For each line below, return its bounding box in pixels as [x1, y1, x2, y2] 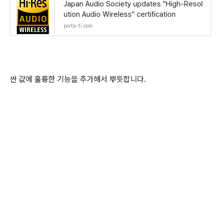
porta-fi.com [64, 23, 93, 29]
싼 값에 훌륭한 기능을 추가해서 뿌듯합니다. [10, 74, 148, 84]
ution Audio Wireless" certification [64, 10, 176, 19]
